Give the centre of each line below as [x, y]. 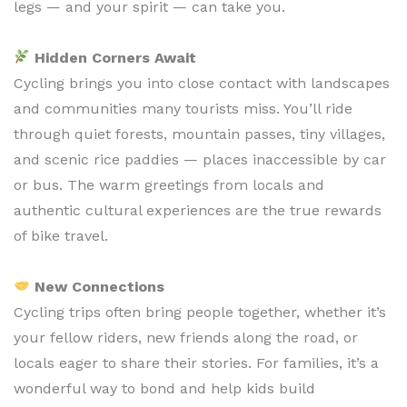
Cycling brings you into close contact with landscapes [202, 83]
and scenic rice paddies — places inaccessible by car [200, 159]
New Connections [100, 286]
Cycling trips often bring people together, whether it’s [200, 312]
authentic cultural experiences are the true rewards [198, 210]
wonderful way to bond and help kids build [164, 388]
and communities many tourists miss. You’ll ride [183, 108]
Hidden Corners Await [116, 57]
